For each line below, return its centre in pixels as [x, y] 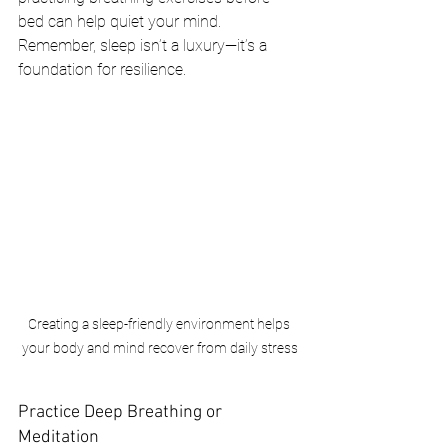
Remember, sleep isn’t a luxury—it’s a [144, 46]
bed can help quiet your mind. [121, 22]
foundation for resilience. [102, 70]
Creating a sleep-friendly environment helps [160, 323]
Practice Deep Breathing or [122, 412]
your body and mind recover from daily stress [160, 347]
